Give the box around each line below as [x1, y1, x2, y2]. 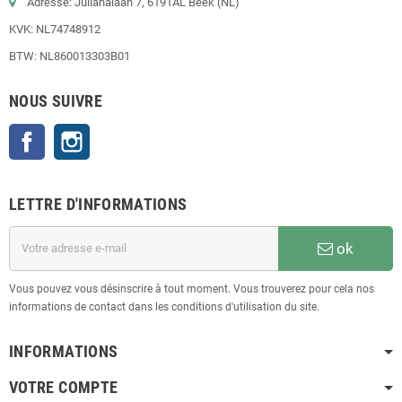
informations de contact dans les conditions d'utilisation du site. [9, 300, 319, 313]
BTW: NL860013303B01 [9, 48, 130, 63]
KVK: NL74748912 [9, 22, 100, 36]
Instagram [90, 125, 142, 139]
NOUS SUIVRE [9, 91, 102, 110]
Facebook [45, 125, 95, 139]
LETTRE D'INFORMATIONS [9, 194, 188, 214]
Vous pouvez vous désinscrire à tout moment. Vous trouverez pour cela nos [9, 282, 374, 295]
